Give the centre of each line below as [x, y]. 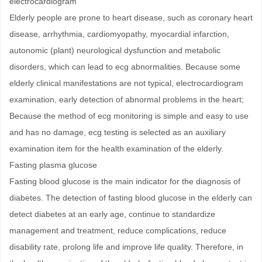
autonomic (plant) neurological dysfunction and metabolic [115, 50]
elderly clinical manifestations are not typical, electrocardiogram [126, 83]
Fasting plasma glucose [53, 165]
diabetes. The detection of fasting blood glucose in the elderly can [131, 197]
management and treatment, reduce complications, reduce [118, 230]
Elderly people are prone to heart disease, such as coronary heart [131, 17]
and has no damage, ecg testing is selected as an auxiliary [118, 132]
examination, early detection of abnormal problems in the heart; [127, 99]
